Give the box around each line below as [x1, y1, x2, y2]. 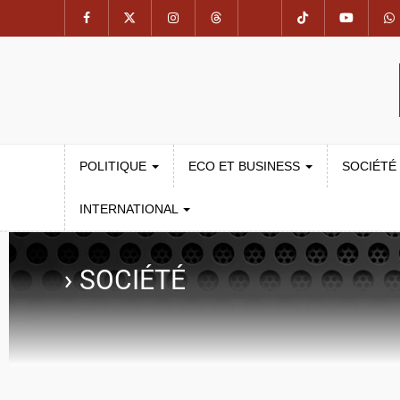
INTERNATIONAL [79, 202, 181, 216]
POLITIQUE [79, 159, 150, 173]
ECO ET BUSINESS [188, 159, 304, 173]
